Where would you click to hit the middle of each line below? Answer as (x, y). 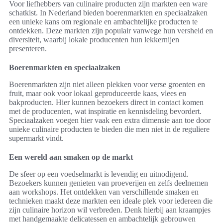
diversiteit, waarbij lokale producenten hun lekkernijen (94, 40)
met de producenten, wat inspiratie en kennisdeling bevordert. (105, 111)
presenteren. (28, 49)
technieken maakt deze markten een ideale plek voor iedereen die (111, 201)
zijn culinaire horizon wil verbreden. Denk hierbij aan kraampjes (110, 210)
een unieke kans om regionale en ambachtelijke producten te (103, 22)
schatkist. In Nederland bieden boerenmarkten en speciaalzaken (108, 13)
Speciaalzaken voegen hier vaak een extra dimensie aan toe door (110, 120)
